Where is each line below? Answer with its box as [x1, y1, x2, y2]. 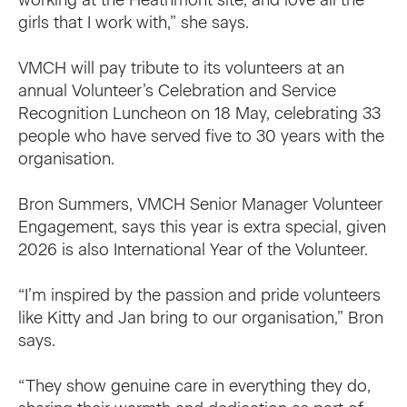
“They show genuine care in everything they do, [18, 375, 371, 396]
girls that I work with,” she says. [18, 12, 249, 33]
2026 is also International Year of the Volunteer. [18, 239, 368, 260]
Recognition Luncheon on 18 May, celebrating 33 [18, 103, 381, 124]
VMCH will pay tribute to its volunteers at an [18, 57, 344, 78]
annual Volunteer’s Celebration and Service [18, 80, 336, 101]
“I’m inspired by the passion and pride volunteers [18, 284, 381, 305]
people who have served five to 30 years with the [18, 125, 384, 146]
